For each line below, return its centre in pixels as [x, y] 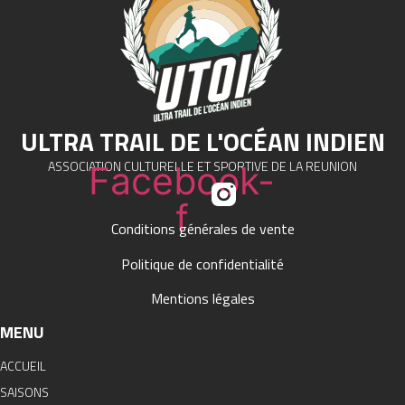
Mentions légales [202, 299]
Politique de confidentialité [202, 264]
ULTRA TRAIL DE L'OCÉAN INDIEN [202, 142]
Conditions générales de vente [202, 229]
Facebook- [182, 180]
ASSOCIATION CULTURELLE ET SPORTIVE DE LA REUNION [202, 166]
